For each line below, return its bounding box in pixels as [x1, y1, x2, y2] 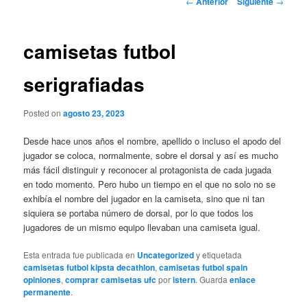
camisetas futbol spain [159, 260, 248, 273]
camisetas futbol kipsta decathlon [23, 260, 156, 273]
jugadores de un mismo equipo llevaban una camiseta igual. [23, 220, 261, 234]
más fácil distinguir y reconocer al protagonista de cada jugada [23, 162, 272, 176]
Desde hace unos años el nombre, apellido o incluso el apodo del [23, 134, 282, 147]
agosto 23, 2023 [63, 106, 125, 119]
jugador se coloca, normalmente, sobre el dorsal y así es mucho [23, 148, 279, 162]
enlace [230, 273, 256, 286]
